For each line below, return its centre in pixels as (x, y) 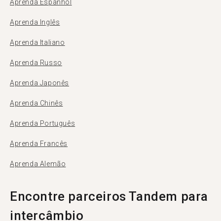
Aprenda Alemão (38, 164)
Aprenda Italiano (37, 42)
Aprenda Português (43, 123)
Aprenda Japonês (39, 83)
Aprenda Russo (36, 63)
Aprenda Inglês (35, 22)
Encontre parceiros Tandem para (109, 196)
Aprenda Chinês (37, 103)
